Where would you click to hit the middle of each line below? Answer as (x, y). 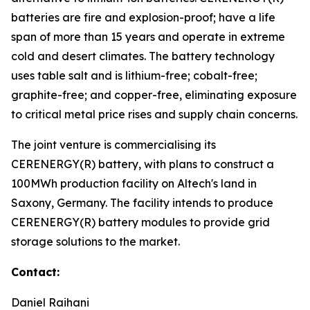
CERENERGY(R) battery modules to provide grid (140, 222)
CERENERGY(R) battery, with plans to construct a (143, 164)
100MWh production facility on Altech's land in (134, 183)
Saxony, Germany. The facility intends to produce (142, 203)
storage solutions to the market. (95, 241)
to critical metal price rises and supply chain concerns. (154, 114)
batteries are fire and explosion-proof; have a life (143, 17)
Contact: (35, 272)
